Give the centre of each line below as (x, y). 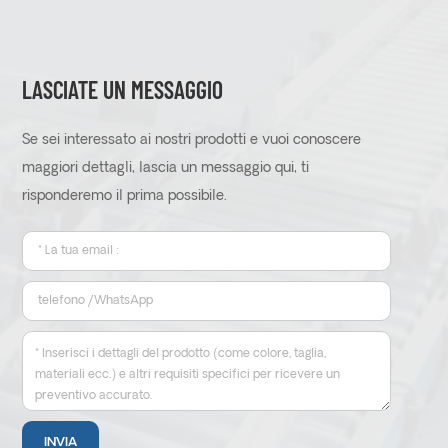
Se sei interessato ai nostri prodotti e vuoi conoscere (191, 140)
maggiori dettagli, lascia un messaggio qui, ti (165, 168)
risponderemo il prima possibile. (124, 196)
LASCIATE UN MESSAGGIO (122, 89)
